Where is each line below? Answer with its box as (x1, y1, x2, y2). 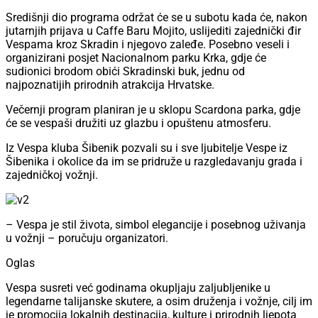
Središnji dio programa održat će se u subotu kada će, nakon (6, 11, 307, 25)
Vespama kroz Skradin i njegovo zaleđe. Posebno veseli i (6, 38, 290, 52)
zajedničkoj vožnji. (6, 168, 98, 182)
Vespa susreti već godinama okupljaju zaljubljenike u (6, 281, 270, 295)
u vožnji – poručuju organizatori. (6, 231, 168, 246)
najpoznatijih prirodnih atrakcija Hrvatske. (6, 78, 214, 92)
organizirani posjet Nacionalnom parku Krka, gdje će (6, 51, 266, 65)
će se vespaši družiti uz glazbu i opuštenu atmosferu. (6, 116, 271, 131)
